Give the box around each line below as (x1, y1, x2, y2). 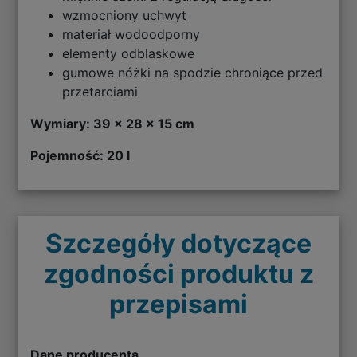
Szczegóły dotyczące (45, 227, 312, 259)
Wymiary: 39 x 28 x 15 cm (30, 115, 195, 131)
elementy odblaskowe (62, 45, 199, 61)
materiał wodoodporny (62, 25, 201, 42)
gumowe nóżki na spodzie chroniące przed (62, 64, 324, 80)
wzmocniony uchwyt (62, 6, 187, 23)
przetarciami (62, 83, 139, 100)
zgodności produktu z (43, 257, 314, 289)
